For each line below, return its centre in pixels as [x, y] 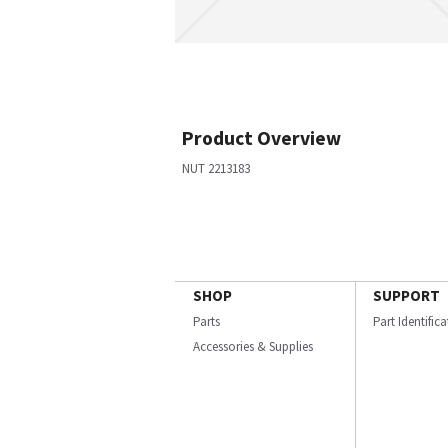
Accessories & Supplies [253, 346]
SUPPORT [406, 295]
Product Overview [261, 138]
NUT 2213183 [216, 168]
